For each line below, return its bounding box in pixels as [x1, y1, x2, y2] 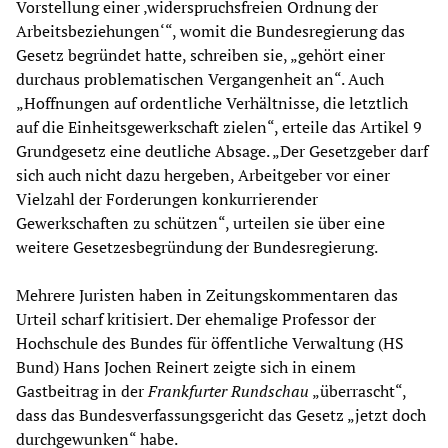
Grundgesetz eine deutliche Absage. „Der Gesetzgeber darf [16, 140, 428, 163]
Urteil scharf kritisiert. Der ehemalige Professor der [16, 308, 376, 331]
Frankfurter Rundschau [148, 380, 309, 403]
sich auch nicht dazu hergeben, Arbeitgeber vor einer [16, 164, 390, 187]
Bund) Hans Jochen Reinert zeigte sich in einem [16, 356, 356, 379]
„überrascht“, [309, 380, 406, 403]
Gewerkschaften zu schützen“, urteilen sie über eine [16, 212, 385, 235]
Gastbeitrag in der [16, 380, 148, 403]
